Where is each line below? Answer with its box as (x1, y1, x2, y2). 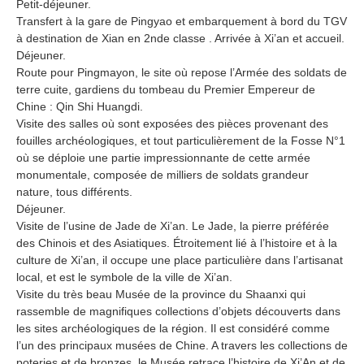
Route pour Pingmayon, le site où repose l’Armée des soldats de (16, 65, 347, 79)
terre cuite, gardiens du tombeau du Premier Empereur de (16, 82, 315, 96)
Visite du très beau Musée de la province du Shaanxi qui (16, 287, 305, 301)
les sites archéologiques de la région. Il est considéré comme (16, 321, 330, 335)
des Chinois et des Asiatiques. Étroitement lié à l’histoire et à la (16, 236, 337, 249)
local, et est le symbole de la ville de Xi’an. (16, 270, 232, 284)
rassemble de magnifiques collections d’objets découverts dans (16, 304, 340, 318)
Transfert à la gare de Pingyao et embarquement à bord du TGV (16, 14, 347, 28)
